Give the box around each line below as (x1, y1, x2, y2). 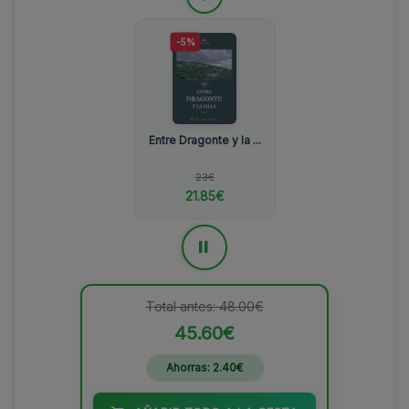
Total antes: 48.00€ (145, 299, 264, 315)
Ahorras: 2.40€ (166, 361, 243, 375)
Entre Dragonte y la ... (148, 133, 261, 148)
